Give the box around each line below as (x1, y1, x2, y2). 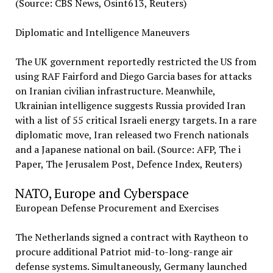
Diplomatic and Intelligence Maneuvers (15, 26, 190, 39)
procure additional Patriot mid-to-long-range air (15, 245, 233, 258)
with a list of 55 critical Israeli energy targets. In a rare (15, 113, 257, 127)
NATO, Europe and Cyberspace (15, 185, 189, 202)
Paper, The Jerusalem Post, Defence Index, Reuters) (15, 157, 242, 171)
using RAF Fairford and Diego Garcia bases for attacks (15, 69, 252, 83)
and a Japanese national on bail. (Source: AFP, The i (15, 143, 241, 156)
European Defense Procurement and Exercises (15, 201, 219, 214)
